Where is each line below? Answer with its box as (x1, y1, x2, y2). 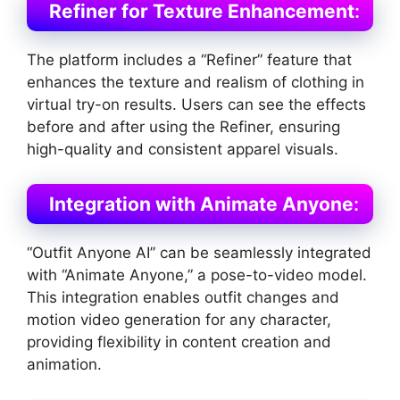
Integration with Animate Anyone (49, 192, 354, 215)
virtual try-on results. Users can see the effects (27, 96, 366, 114)
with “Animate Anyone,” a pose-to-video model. (27, 265, 367, 284)
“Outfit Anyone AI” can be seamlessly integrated (27, 243, 371, 262)
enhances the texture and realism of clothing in (27, 73, 364, 92)
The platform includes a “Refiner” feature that (27, 51, 352, 70)
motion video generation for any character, (27, 310, 331, 329)
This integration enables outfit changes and (27, 287, 339, 306)
